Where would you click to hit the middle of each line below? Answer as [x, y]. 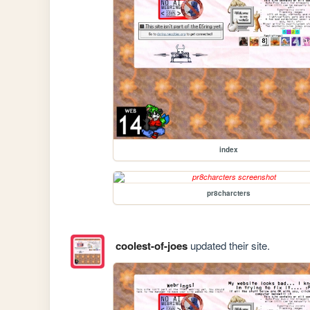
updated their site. [228, 246]
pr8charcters [228, 193]
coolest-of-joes [151, 246]
